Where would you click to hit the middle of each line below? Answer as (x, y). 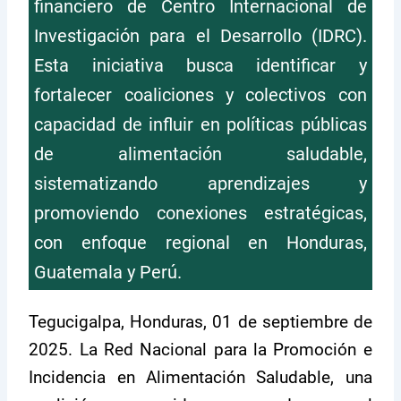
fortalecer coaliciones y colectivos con (200, 94)
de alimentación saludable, (200, 154)
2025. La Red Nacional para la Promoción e (200, 349)
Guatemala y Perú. (108, 272)
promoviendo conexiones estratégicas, (200, 213)
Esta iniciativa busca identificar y (200, 65)
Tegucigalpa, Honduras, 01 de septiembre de (200, 321)
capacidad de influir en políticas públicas (200, 124)
